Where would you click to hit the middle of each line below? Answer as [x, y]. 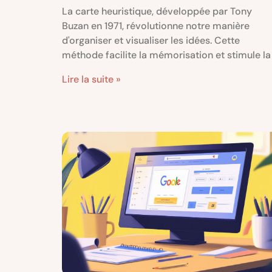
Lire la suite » [91, 79]
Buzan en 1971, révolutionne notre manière [156, 25]
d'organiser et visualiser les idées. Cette [151, 40]
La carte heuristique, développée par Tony [157, 11]
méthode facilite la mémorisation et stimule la [166, 55]
